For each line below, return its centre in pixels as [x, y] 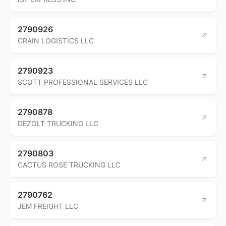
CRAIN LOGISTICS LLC [56, 40]
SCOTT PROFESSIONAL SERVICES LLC [83, 82]
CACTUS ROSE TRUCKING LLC [69, 164]
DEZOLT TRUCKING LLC [58, 123]
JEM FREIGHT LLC [48, 206]
